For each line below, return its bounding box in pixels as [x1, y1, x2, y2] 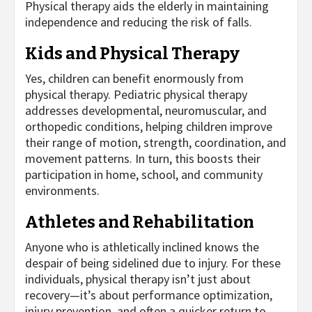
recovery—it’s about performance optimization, [25, 286, 272, 303]
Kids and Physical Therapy [25, 43, 240, 63]
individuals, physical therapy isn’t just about [25, 270, 251, 287]
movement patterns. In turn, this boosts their [25, 150, 260, 166]
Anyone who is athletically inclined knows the [25, 238, 259, 255]
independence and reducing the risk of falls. [25, 13, 252, 30]
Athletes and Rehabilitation [25, 212, 254, 232]
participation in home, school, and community [25, 166, 263, 182]
